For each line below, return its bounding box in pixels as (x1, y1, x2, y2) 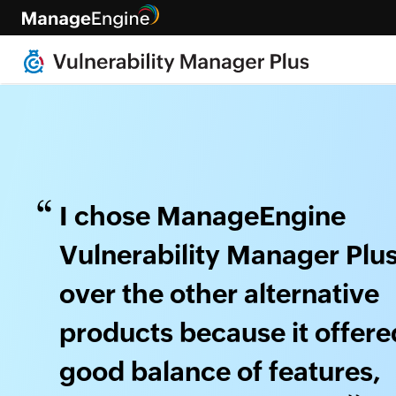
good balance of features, (59, 356, 381, 388)
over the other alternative (59, 278, 379, 310)
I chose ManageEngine (59, 201, 346, 232)
